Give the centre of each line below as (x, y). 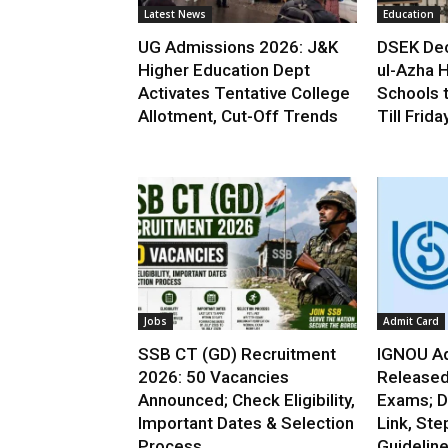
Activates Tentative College (244, 93)
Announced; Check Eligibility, (246, 400)
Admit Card (410, 321)
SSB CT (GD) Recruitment (237, 354)
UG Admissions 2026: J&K (238, 47)
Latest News (175, 14)
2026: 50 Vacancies (213, 377)
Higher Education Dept (224, 70)
